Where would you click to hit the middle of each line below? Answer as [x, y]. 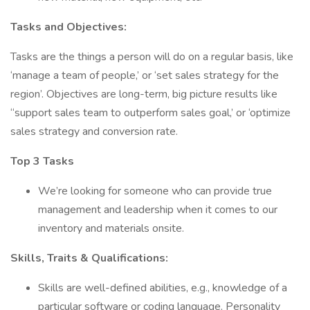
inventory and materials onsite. [111, 228]
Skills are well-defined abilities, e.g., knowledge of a [163, 288]
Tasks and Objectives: [69, 27]
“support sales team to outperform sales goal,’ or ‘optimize [151, 113]
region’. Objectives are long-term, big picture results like [144, 94]
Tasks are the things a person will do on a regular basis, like [152, 57]
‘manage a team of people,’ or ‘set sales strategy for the [145, 75]
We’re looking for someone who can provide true [155, 191]
